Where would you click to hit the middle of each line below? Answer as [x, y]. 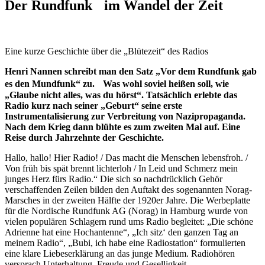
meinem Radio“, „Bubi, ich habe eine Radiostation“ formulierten [125, 243]
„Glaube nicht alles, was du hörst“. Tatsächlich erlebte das [121, 95]
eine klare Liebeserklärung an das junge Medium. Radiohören [120, 253]
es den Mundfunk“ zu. [51, 83]
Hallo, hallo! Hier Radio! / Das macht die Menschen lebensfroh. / [126, 157]
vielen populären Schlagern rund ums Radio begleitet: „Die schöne [129, 221]
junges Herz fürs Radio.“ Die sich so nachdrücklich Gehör [114, 179]
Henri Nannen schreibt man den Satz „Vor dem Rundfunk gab [131, 71]
